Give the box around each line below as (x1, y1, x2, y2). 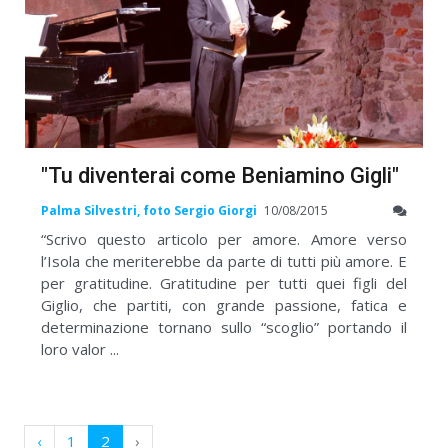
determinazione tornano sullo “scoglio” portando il (41, 316, 407, 337)
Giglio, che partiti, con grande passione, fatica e (41, 294, 407, 315)
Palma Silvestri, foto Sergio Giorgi (41, 201, 257, 219)
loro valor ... (41, 338, 119, 359)
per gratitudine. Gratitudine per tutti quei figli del (41, 272, 407, 293)
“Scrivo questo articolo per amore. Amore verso (41, 228, 407, 249)
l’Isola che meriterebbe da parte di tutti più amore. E (41, 250, 407, 271)
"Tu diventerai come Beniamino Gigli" (41, 163, 399, 189)
